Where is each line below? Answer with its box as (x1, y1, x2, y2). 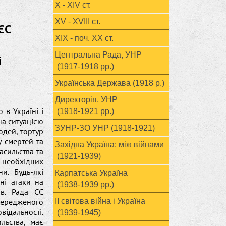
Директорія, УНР (55, 95, 118, 104)
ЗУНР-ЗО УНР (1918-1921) (55, 124, 155, 132)
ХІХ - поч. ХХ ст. (55, 34, 114, 42)
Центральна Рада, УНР (55, 50, 142, 59)
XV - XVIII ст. (55, 17, 100, 26)
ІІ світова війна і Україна (55, 197, 145, 205)
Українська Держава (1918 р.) (55, 79, 164, 87)
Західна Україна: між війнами (55, 140, 164, 149)
